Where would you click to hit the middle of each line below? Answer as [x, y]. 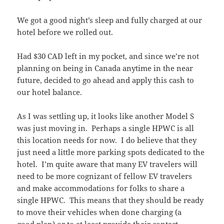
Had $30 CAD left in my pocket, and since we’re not [108, 56]
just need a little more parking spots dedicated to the [111, 152]
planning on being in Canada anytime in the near [105, 68]
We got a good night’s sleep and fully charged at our [110, 20]
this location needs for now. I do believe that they [107, 140]
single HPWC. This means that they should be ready [110, 200]
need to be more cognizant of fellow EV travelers [105, 176]
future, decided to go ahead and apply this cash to [106, 80]
